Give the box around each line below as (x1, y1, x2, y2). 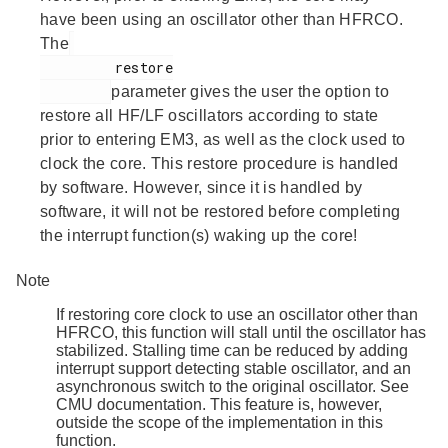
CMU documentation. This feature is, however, (56, 395, 382, 413)
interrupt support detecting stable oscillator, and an (56, 359, 411, 377)
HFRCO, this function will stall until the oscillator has (56, 323, 426, 341)
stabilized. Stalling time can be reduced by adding (56, 341, 408, 359)
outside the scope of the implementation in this (56, 413, 383, 431)
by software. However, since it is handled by (40, 178, 363, 196)
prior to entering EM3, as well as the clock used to (40, 130, 406, 148)
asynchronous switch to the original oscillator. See (56, 377, 409, 395)
